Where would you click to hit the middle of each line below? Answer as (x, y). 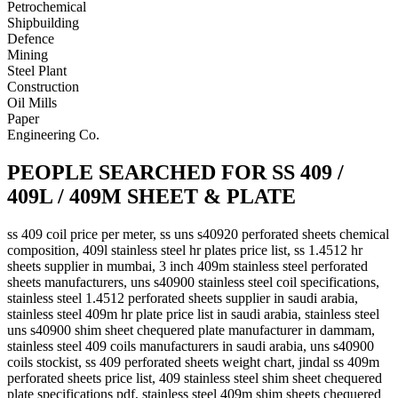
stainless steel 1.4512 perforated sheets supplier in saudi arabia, (183, 298)
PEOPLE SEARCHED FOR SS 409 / (175, 172)
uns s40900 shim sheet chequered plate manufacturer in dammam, (191, 330)
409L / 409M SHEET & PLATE (151, 196)
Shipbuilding (43, 22)
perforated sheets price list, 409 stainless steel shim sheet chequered (195, 378)
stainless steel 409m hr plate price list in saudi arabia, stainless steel (193, 314)
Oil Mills (32, 102)
